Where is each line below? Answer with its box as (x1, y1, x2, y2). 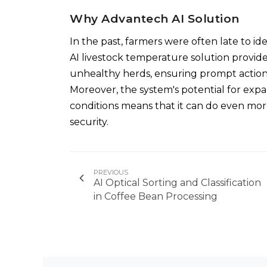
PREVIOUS (94, 168, 128, 177)
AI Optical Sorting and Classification (94, 177, 261, 189)
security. (70, 116, 108, 128)
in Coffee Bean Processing (94, 191, 218, 203)
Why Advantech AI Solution (70, 12, 240, 26)
